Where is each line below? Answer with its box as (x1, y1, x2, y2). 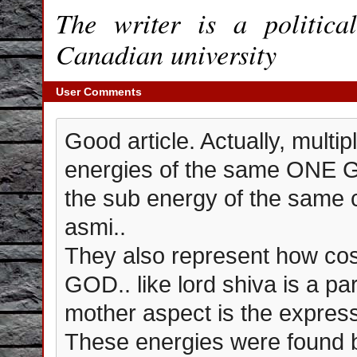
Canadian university (56, 35, 277, 72)
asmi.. (65, 214, 126, 240)
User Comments (56, 85, 142, 98)
